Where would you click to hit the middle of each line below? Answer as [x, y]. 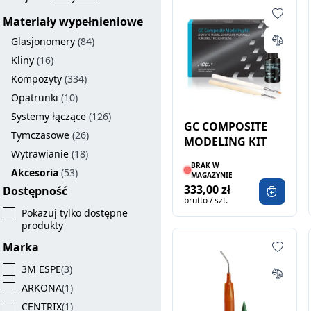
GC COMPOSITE [226, 126]
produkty [43, 225]
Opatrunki [35, 98]
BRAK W [205, 165]
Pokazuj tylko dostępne [75, 213]
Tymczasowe [41, 135]
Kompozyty [37, 79]
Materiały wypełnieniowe [73, 22]
